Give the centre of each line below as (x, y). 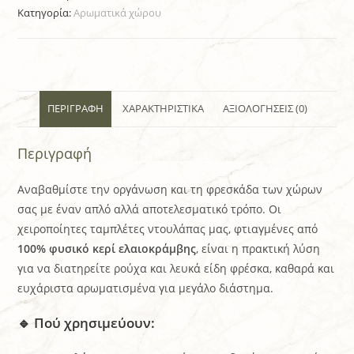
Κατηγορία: (46, 12)
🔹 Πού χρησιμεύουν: (87, 322)
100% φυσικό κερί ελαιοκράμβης (107, 248)
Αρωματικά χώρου (118, 12)
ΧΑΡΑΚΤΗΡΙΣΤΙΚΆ (163, 108)
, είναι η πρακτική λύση (258, 248)
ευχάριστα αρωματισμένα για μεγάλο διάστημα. (146, 288)
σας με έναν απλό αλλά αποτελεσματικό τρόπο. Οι (150, 209)
